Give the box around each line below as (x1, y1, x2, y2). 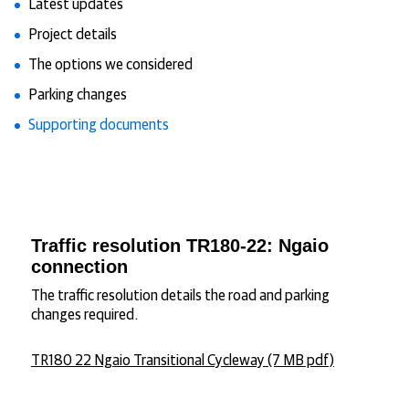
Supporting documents (28, 118, 169, 132)
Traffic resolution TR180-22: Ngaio (31, 236, 329, 256)
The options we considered (28, 58, 193, 72)
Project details (28, 27, 117, 42)
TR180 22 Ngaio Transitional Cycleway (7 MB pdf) (31, 353, 334, 368)
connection (31, 257, 128, 277)
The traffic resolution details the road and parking (31, 288, 330, 303)
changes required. (31, 308, 138, 322)
